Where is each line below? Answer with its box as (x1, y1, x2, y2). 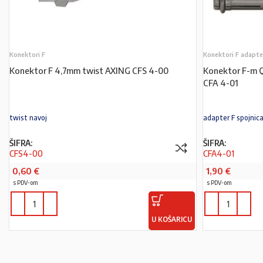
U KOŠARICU (151, 215, 193, 224)
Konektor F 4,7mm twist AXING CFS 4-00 (9, 65, 168, 76)
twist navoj (9, 113, 47, 122)
